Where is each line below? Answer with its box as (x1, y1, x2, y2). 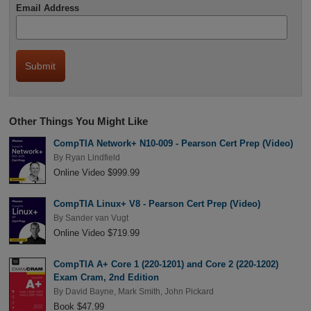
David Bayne (65, 287, 114, 296)
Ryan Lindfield (65, 153, 120, 162)
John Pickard (164, 287, 214, 296)
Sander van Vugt (65, 214, 128, 223)
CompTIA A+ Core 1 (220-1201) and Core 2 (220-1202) (53, 259, 278, 270)
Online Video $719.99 (53, 228, 140, 239)
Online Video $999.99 (53, 167, 140, 178)
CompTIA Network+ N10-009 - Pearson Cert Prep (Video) (53, 137, 293, 149)
